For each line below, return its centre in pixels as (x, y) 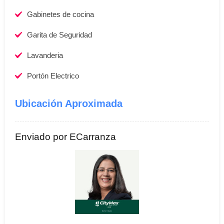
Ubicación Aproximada (69, 104)
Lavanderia (45, 55)
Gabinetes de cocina (60, 14)
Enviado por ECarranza (65, 137)
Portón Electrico (53, 76)
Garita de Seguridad (59, 35)
